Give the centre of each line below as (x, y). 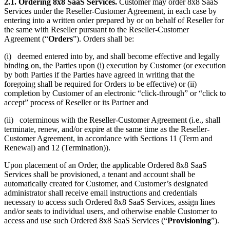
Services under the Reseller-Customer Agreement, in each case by (110, 11)
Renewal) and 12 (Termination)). (57, 148)
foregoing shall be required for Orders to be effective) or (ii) (100, 84)
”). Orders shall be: (103, 39)
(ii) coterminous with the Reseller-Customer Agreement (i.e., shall (112, 120)
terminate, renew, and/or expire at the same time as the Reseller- (107, 129)
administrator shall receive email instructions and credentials (101, 193)
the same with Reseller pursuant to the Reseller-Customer (97, 30)
